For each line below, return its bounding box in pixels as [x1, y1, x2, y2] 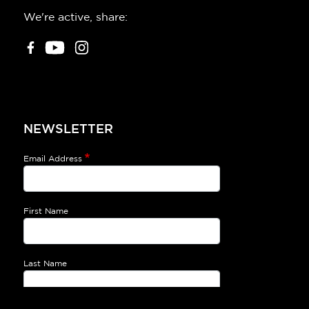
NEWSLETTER [23, 123, 113, 136]
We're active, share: [23, 12, 128, 23]
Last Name [23, 259, 67, 268]
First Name [23, 206, 68, 215]
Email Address [23, 154, 82, 163]
